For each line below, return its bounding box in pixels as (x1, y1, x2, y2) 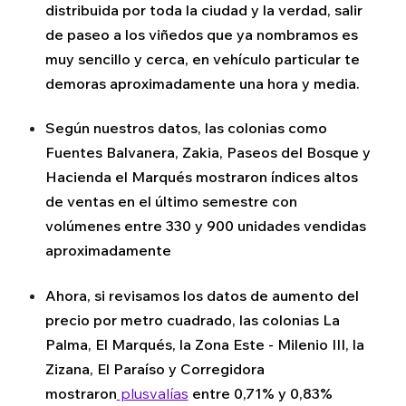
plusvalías (120, 383, 188, 402)
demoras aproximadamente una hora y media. (44, 74, 360, 92)
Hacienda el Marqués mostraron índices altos (44, 168, 358, 187)
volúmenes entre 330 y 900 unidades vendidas (44, 217, 366, 236)
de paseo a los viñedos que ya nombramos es (44, 25, 358, 43)
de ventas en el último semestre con (44, 192, 297, 211)
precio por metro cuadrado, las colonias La (44, 310, 340, 329)
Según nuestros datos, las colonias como (44, 119, 327, 138)
